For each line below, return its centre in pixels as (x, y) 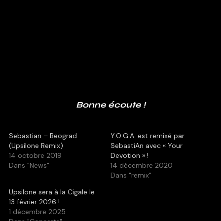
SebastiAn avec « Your (147, 146)
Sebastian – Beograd (43, 136)
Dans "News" (29, 166)
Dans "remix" (131, 175)
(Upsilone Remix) (36, 146)
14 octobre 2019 (35, 156)
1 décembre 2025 (37, 212)
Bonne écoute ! (110, 105)
